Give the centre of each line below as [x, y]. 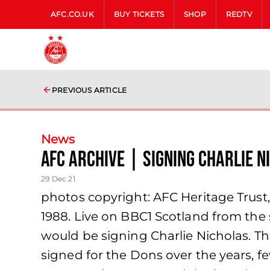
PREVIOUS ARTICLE [89, 90]
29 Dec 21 [58, 179]
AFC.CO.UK [72, 14]
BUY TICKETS [139, 14]
